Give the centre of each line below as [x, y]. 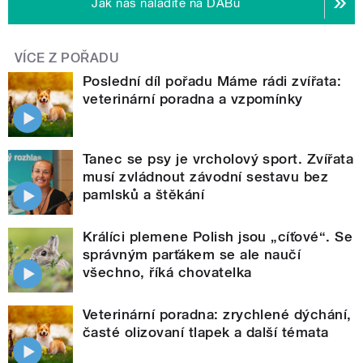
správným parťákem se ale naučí [192, 255]
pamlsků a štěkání [144, 195]
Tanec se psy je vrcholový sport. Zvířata [218, 159]
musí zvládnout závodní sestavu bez [206, 177]
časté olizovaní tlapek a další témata [206, 333]
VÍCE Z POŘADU [67, 58]
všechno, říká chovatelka [167, 273]
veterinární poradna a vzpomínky [193, 99]
